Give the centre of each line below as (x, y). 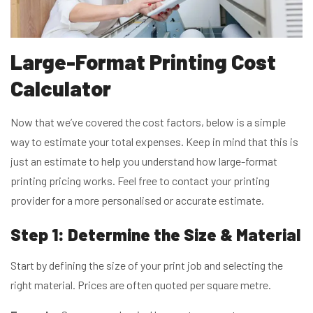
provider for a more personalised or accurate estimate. (137, 200)
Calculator (61, 88)
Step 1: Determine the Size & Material (155, 234)
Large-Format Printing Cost (143, 61)
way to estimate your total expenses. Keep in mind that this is (154, 141)
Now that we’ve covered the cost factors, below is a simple (148, 122)
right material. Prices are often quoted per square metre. (141, 284)
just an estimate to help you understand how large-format (144, 161)
